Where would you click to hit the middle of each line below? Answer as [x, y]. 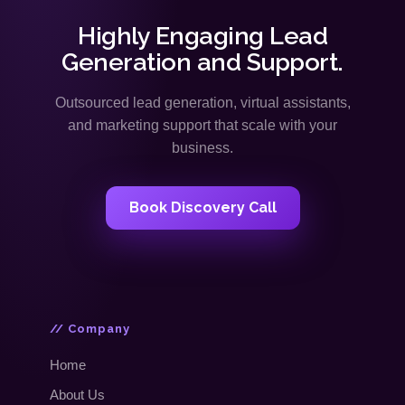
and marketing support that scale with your [202, 126]
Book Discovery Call [202, 208]
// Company [90, 329]
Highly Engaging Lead [202, 36]
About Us [78, 395]
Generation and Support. [202, 62]
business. [202, 148]
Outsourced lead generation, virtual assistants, [202, 103]
